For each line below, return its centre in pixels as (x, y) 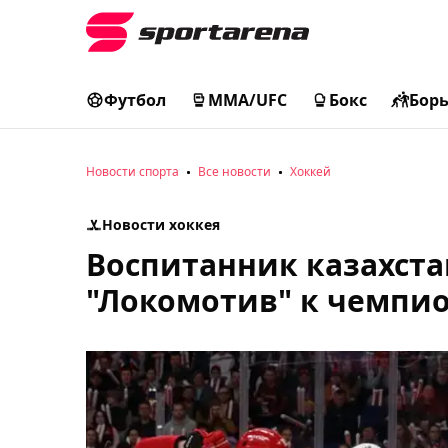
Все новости (234, 171)
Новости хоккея (161, 224)
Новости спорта (132, 171)
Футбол (135, 100)
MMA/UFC (247, 100)
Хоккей (310, 171)
